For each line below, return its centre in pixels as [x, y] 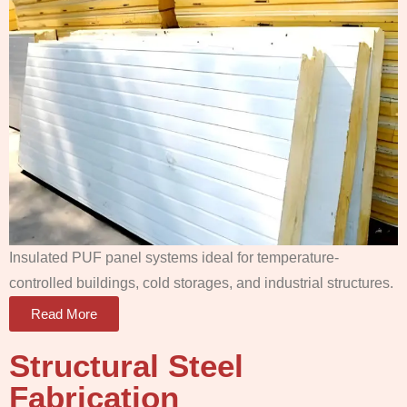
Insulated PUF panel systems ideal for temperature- [174, 257]
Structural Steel [126, 365]
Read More [64, 313]
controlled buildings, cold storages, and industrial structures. [201, 283]
